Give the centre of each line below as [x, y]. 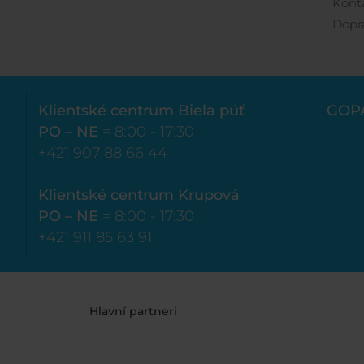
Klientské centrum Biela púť [141, 110]
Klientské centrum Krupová [139, 195]
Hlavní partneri [133, 311]
